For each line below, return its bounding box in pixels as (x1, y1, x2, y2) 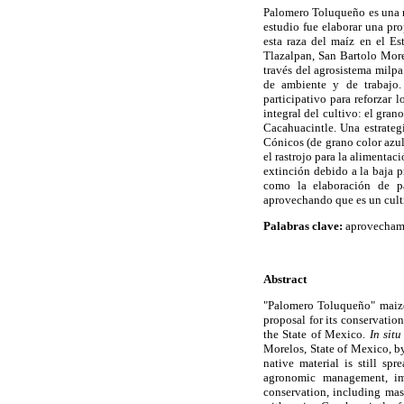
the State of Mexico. (263, 326, 370, 341)
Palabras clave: (263, 219, 343, 234)
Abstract (263, 271, 307, 286)
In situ (369, 326, 401, 341)
